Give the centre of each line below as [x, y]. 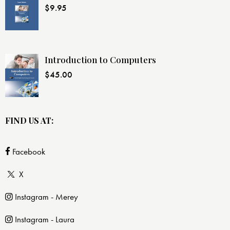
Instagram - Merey [46, 197]
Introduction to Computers [100, 59]
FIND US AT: [29, 121]
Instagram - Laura [45, 219]
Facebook [29, 152]
